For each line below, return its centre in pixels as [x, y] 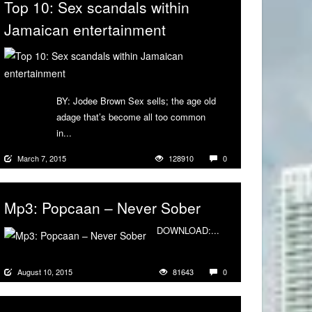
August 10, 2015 [45, 272]
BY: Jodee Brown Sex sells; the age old [136, 101]
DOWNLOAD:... [188, 231]
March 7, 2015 [42, 158]
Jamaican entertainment [85, 30]
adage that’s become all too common [131, 117]
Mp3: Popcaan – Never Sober [102, 208]
